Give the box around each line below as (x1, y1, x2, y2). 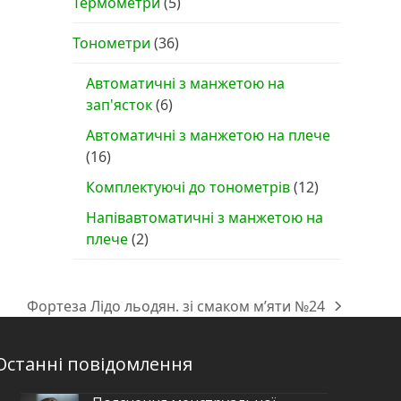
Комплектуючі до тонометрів (85, 177, 290, 197)
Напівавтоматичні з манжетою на (85, 208, 323, 227)
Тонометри (72, 33, 150, 53)
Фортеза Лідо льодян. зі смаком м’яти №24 (27, 296, 326, 316)
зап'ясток (85, 95, 152, 115)
